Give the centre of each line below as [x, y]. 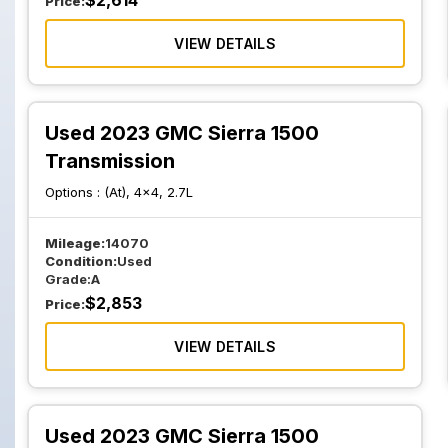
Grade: [68, 279]
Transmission [110, 161]
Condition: [81, 261]
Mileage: [75, 243]
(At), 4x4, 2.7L [148, 192]
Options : [74, 192]
